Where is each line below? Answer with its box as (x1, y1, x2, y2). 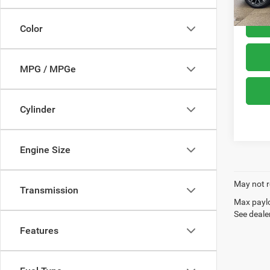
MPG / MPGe (20, 63, 76, 75)
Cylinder (20, 104, 55, 115)
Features (20, 225, 58, 236)
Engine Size (20, 144, 71, 155)
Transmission (20, 184, 78, 196)
